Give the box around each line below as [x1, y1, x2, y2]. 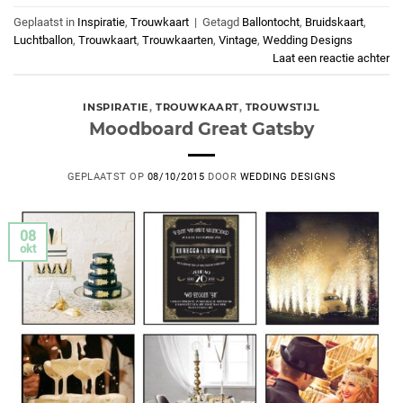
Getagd [202, 14, 242, 29]
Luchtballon [13, 32, 73, 47]
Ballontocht [242, 14, 300, 29]
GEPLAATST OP [67, 170, 148, 183]
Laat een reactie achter [273, 50, 390, 65]
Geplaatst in [13, 14, 77, 29]
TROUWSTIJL [245, 101, 320, 114]
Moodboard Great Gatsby [89, 117, 314, 139]
